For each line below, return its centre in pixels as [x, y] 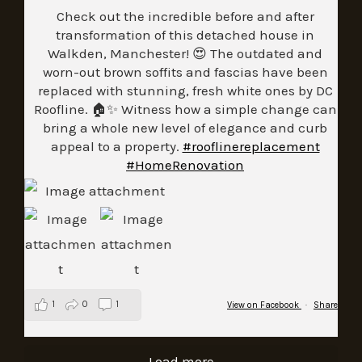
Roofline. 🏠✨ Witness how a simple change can [185, 109]
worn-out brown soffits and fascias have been [185, 72]
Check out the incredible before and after [185, 17]
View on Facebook [264, 305]
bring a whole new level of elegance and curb [185, 128]
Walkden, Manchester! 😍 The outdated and [185, 54]
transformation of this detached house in [185, 35]
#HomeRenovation [185, 165]
